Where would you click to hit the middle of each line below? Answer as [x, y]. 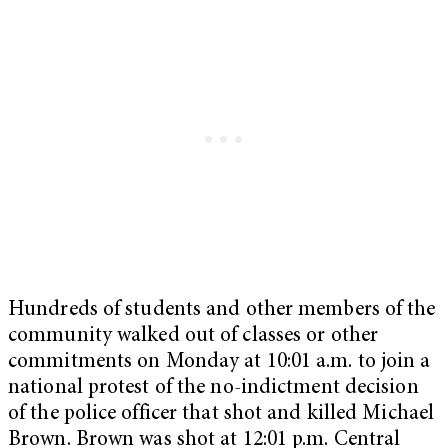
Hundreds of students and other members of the [222, 311]
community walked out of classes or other [193, 337]
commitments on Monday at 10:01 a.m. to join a [219, 363]
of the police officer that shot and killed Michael [221, 415]
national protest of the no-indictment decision [213, 389]
